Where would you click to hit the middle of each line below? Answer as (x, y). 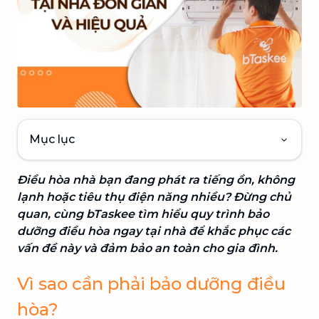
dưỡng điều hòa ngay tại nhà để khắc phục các (154, 231)
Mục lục (52, 139)
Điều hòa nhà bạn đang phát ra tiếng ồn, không (156, 179)
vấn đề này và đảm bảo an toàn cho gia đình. (147, 248)
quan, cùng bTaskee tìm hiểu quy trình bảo (143, 214)
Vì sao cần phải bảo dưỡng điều (151, 283)
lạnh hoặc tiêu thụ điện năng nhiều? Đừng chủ (154, 197)
